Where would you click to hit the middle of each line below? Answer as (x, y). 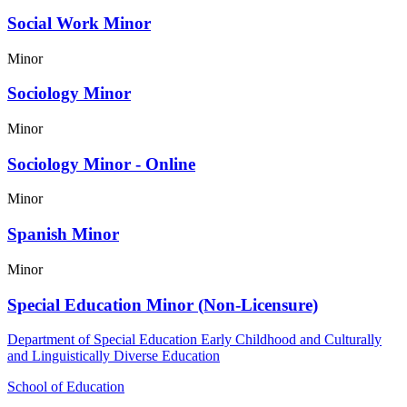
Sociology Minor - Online (101, 164)
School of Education (66, 387)
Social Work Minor (79, 23)
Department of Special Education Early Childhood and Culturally (194, 340)
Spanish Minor (63, 234)
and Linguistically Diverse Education (114, 356)
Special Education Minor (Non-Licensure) (163, 304)
